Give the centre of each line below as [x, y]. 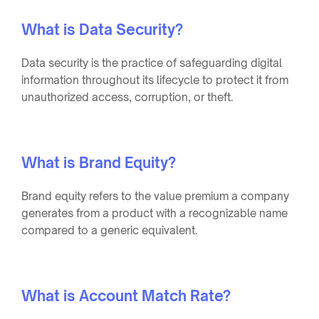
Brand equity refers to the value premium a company [155, 196]
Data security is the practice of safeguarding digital [152, 63]
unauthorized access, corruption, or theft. [127, 97]
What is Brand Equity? [99, 162]
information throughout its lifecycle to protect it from [155, 80]
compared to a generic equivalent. [110, 230]
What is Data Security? [102, 29]
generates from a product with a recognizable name [155, 213]
